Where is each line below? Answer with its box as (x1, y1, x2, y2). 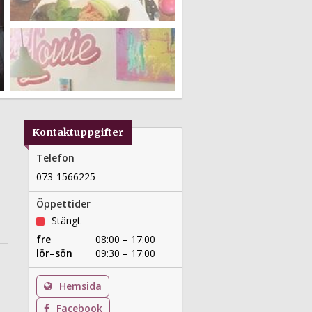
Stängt (52, 214, 81, 228)
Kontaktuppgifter (32, 126, 124, 139)
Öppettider (36, 197, 91, 211)
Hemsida (59, 279, 102, 293)
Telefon (36, 151, 75, 165)
